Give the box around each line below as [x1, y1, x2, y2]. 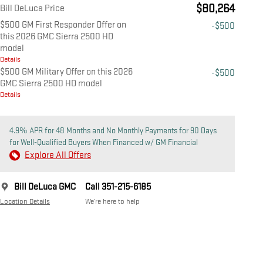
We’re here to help [85, 197, 140, 207]
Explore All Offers [25, 150, 91, 161]
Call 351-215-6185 [85, 181, 151, 193]
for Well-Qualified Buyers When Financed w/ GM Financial [9, 137, 198, 148]
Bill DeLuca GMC [14, 181, 76, 193]
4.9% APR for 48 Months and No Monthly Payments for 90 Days [9, 126, 217, 136]
